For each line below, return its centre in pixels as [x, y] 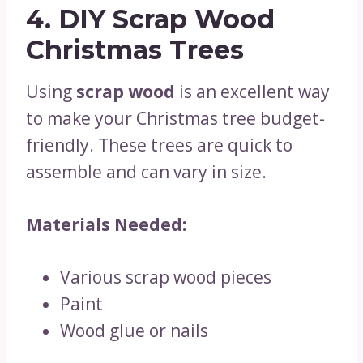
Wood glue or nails [134, 331]
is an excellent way [252, 92]
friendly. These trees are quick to [159, 145]
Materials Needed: [106, 224]
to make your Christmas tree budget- [175, 118]
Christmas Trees [135, 50]
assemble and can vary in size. [146, 172]
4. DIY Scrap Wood [150, 19]
